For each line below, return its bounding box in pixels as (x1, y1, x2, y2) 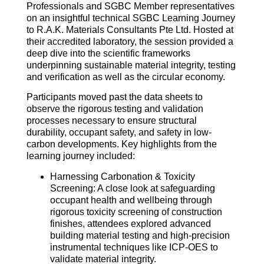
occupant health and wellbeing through (49, 194, 212, 205)
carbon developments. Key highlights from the (26, 139, 217, 150)
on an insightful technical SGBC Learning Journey (26, 12, 235, 23)
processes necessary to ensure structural (26, 115, 197, 126)
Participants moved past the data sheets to (26, 92, 203, 103)
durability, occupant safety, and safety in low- (26, 127, 212, 138)
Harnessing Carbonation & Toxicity (49, 171, 195, 181)
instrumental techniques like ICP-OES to (49, 242, 218, 252)
